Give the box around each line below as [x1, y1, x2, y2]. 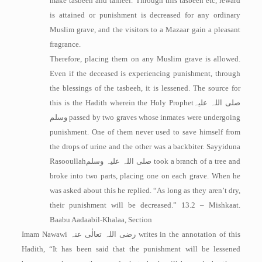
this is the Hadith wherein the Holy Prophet [49, 98, 194, 107]
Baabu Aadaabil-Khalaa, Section [49, 215, 152, 224]
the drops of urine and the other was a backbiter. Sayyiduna [49, 142, 241, 151]
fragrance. [49, 40, 81, 49]
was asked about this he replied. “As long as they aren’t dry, [49, 186, 241, 195]
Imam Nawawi [21, 230, 70, 239]
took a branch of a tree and [151, 157, 241, 166]
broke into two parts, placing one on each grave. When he [49, 171, 241, 180]
